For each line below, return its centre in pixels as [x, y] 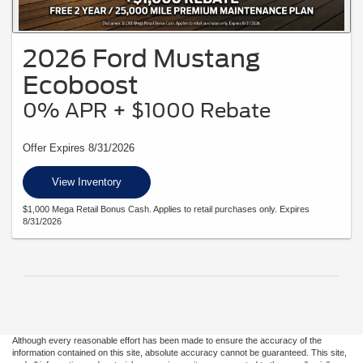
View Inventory [87, 181]
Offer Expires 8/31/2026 [79, 147]
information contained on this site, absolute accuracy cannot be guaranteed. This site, [179, 353]
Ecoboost [81, 85]
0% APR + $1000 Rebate [147, 110]
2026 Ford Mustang [141, 58]
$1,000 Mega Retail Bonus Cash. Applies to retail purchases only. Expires [166, 209]
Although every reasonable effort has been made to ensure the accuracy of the [167, 341]
